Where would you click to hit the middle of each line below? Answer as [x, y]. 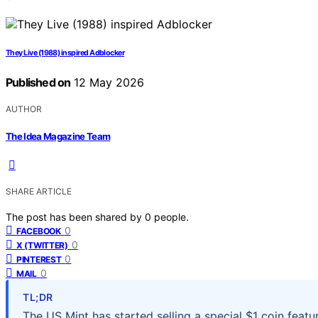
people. [171, 216]
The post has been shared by [75, 216]
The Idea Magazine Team [58, 136]
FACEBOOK [39, 231]
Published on [38, 83]
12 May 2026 [108, 83]
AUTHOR [24, 109]
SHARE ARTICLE [39, 191]
